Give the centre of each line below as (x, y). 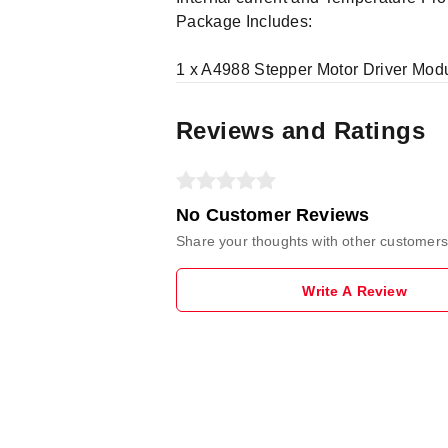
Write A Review (354, 291)
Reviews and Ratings (301, 130)
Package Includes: (244, 21)
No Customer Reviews (273, 215)
